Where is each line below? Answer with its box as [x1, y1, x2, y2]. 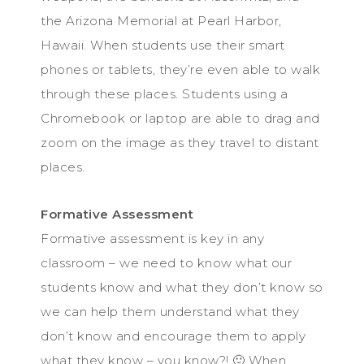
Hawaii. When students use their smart [41, 37, 285, 53]
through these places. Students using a [41, 86, 288, 102]
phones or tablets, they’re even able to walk [41, 62, 320, 77]
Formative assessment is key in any [41, 231, 264, 246]
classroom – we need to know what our [41, 255, 292, 271]
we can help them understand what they [41, 304, 300, 319]
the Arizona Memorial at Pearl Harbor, [41, 13, 282, 28]
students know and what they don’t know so [41, 279, 323, 295]
